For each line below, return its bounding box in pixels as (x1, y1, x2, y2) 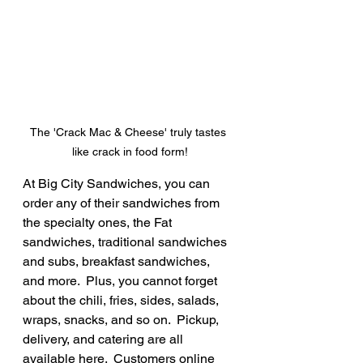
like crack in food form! (71, 145, 188, 159)
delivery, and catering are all (23, 331, 186, 348)
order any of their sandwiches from (23, 195, 223, 211)
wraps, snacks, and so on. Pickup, (23, 312, 222, 328)
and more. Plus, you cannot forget (23, 273, 220, 289)
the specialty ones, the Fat (23, 215, 175, 231)
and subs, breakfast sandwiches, (23, 254, 213, 270)
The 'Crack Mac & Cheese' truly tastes (30, 126, 229, 139)
